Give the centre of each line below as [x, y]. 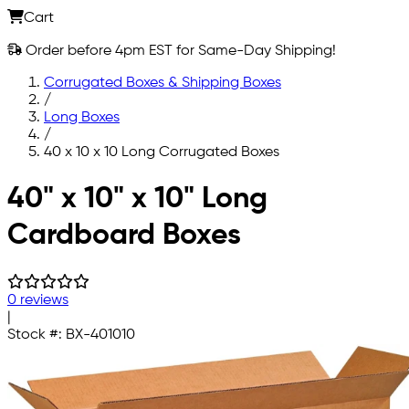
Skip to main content [76, 183]
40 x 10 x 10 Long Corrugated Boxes [162, 152]
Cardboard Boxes [124, 236]
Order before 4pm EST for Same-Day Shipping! [179, 51]
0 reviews [38, 300]
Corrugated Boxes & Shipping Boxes [163, 83]
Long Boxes [82, 117]
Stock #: [37, 335]
